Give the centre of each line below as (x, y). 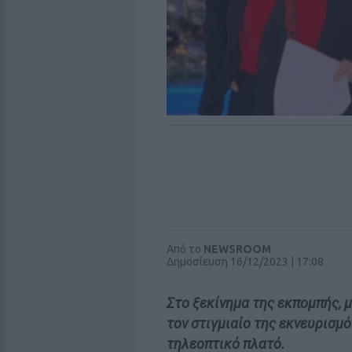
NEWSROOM (237, 249)
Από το (185, 249)
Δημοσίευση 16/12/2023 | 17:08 (245, 262)
